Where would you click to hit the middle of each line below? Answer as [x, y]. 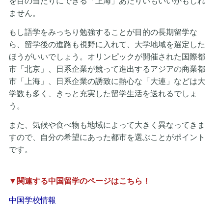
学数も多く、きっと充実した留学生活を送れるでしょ [103, 93]
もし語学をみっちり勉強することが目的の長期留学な [103, 32]
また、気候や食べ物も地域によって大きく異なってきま [107, 125]
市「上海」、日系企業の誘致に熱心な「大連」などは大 [107, 81]
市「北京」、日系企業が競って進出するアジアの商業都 [107, 69]
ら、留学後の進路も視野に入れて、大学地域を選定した [107, 44]
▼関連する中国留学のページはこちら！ [79, 181]
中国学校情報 [32, 200]
